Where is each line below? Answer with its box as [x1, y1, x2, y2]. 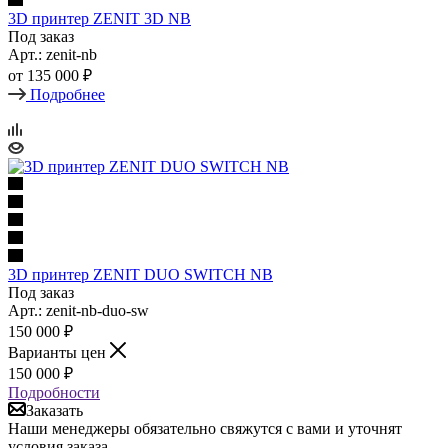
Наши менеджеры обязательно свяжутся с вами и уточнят [8, 419, 402, 437]
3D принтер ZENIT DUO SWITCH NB [8, 265, 273, 283]
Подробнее [30, 85, 105, 103]
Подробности [8, 383, 100, 401]
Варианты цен [8, 343, 110, 361]
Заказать [26, 401, 83, 419]
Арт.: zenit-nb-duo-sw [8, 301, 149, 319]
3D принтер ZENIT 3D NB [8, 9, 191, 27]
